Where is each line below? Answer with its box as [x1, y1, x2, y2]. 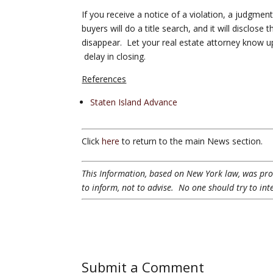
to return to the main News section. [119, 135, 263, 147]
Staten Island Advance [90, 96, 178, 108]
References [82, 73, 127, 85]
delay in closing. [82, 50, 146, 62]
